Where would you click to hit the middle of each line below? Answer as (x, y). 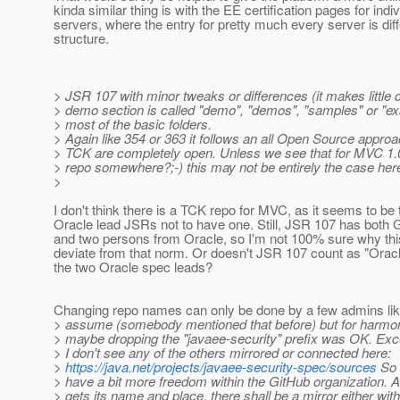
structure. (81, 38)
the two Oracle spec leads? (133, 267)
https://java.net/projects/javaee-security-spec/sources (221, 367)
